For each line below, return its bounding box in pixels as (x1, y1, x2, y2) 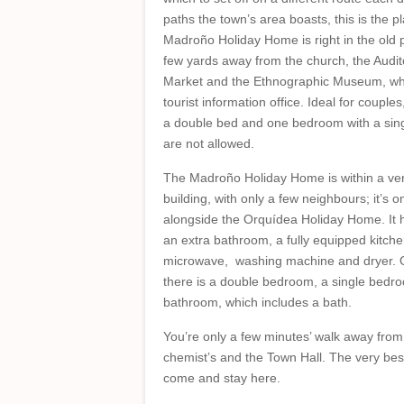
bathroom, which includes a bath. (163, 295, 352, 309)
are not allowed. (163, 136, 254, 151)
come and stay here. (163, 371, 280, 385)
